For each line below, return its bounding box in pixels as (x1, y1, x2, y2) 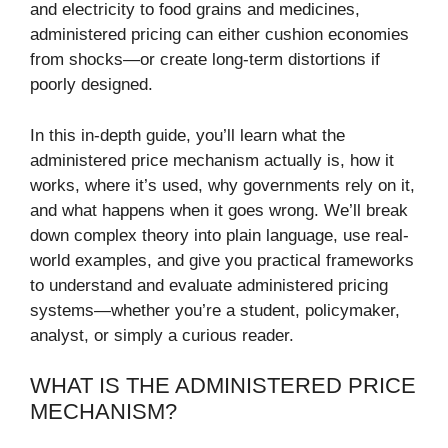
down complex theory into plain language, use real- (30, 225, 409, 245)
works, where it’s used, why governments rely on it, (30, 175, 415, 195)
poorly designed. (30, 75, 153, 95)
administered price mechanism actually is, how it (30, 150, 394, 170)
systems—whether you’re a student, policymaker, (30, 300, 400, 320)
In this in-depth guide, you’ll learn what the (30, 125, 345, 145)
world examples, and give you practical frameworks (30, 250, 414, 270)
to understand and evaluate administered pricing (30, 275, 388, 295)
